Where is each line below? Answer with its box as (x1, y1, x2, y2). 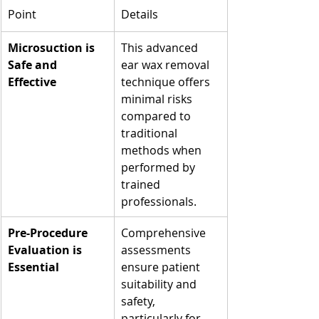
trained (121, 176, 163, 192)
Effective (8, 73, 56, 90)
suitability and (121, 276, 199, 292)
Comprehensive (121, 224, 209, 241)
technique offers (121, 73, 213, 90)
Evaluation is (8, 241, 85, 258)
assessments (121, 241, 194, 258)
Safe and (8, 56, 60, 73)
